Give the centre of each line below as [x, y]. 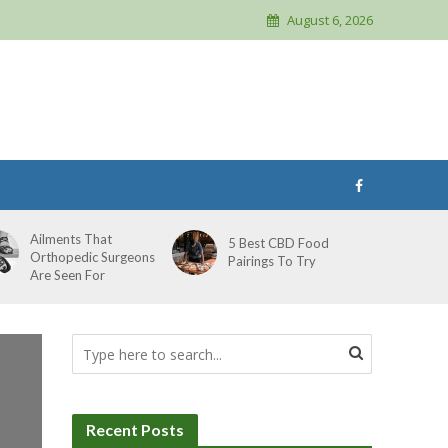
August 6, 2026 [329, 20]
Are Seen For [67, 275]
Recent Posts [135, 429]
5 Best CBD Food [278, 243]
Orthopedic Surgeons [92, 257]
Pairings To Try [271, 261]
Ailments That [70, 239]
